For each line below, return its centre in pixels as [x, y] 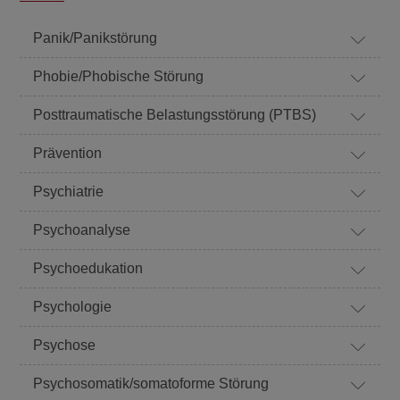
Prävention [68, 153]
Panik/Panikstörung [96, 38]
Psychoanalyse [82, 230]
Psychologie [73, 307]
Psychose [65, 345]
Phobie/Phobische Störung [119, 76]
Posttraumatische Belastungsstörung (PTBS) [175, 115]
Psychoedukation [88, 268]
